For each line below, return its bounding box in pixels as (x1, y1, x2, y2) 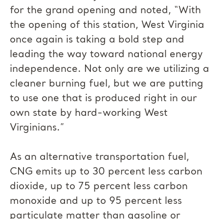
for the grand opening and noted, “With (10, 5, 201, 17)
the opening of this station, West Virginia (10, 20, 204, 31)
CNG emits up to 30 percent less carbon (10, 166, 202, 178)
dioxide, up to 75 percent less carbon (10, 181, 188, 193)
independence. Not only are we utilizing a (10, 64, 209, 75)
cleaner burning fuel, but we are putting (10, 78, 203, 90)
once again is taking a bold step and (10, 34, 184, 46)
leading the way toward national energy (10, 49, 203, 61)
